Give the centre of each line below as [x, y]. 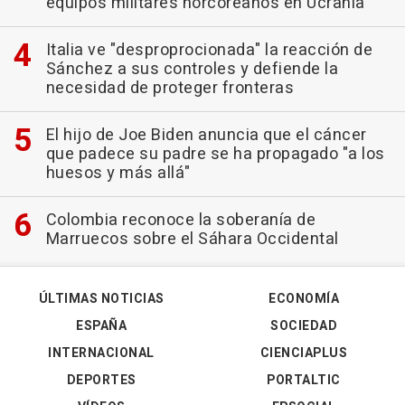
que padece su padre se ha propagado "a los [215, 154]
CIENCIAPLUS [304, 353]
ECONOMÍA [304, 298]
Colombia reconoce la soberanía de [180, 220]
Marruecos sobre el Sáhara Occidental [192, 239]
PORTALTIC [304, 380]
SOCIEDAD [304, 325]
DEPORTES [101, 380]
